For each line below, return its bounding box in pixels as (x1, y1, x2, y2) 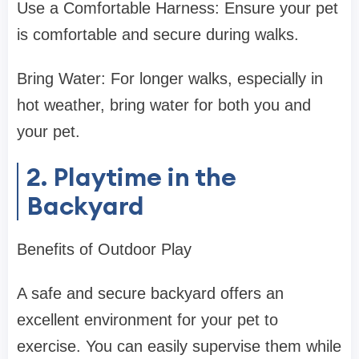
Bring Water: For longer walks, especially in (17, 70, 323, 88)
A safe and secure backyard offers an (17, 284, 284, 303)
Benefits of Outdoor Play (17, 240, 192, 259)
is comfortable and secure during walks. (17, 26, 299, 44)
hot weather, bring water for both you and (17, 96, 311, 115)
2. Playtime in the (26, 160, 236, 194)
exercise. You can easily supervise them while (17, 337, 341, 356)
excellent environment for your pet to (17, 311, 278, 329)
